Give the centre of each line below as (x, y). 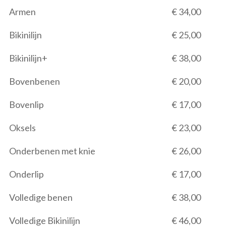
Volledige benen (41, 197)
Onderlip (26, 174)
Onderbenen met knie (52, 151)
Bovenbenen (35, 81)
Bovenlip (26, 104)
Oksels (22, 128)
